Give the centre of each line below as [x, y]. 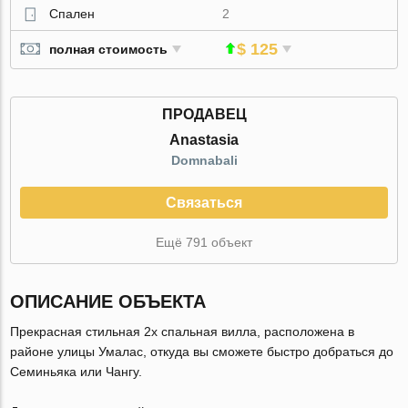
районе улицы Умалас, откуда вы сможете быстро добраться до [202, 351]
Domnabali [204, 160]
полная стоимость [109, 50]
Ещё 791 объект [204, 242]
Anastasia [204, 139]
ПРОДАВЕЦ [204, 114]
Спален [72, 13]
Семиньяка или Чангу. [76, 371]
